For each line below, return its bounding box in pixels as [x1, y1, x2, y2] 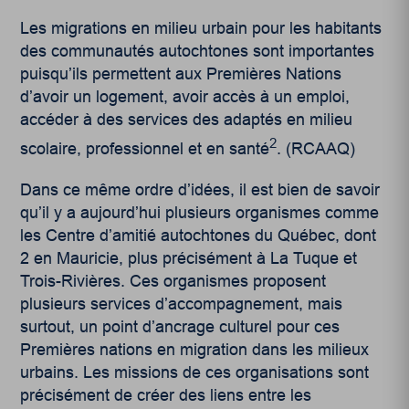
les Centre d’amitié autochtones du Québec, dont [20, 226, 377, 246]
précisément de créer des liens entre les [20, 386, 312, 405]
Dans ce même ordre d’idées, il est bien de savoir [20, 181, 381, 200]
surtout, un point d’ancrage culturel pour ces [20, 318, 341, 337]
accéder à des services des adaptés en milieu [20, 110, 353, 130]
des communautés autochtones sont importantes [20, 42, 375, 61]
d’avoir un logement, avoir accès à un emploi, [20, 88, 351, 107]
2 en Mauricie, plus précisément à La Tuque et [20, 249, 358, 268]
